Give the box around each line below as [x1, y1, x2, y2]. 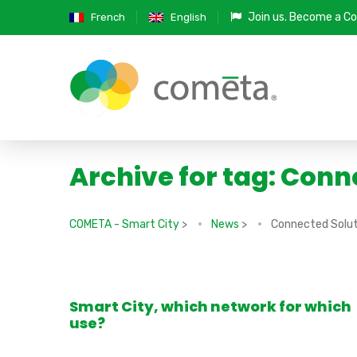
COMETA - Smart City [69, 218, 179, 231]
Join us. [247, 10, 287, 24]
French [90, 11, 125, 23]
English [170, 11, 206, 23]
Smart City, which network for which [69, 296, 351, 316]
